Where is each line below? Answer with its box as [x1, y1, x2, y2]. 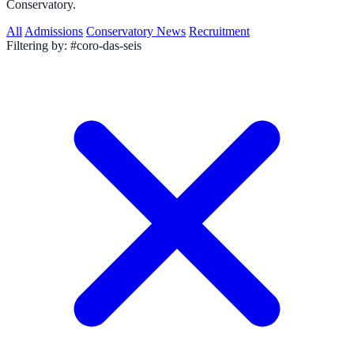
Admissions [24, 24, 83, 38]
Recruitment [189, 24, 250, 38]
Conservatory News [86, 24, 186, 38]
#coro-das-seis [70, 38, 141, 52]
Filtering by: [6, 38, 67, 52]
